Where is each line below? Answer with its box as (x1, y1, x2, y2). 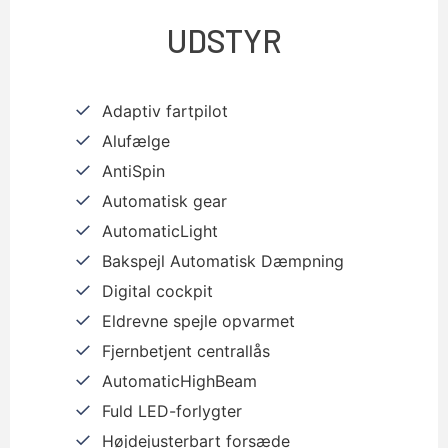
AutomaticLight (102, 221, 218, 242)
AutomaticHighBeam (102, 371, 257, 392)
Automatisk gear (102, 191, 227, 212)
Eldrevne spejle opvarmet (102, 311, 295, 332)
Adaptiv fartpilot (102, 101, 228, 122)
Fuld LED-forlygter (102, 401, 242, 422)
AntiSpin (102, 161, 165, 182)
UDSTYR (166, 21, 282, 60)
